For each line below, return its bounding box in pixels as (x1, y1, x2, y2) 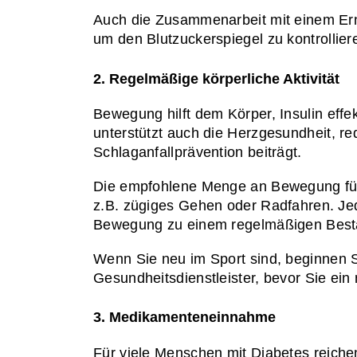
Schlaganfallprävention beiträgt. (93, 144, 302, 161)
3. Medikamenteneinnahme (93, 309, 276, 326)
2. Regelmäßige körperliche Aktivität (93, 70, 339, 87)
